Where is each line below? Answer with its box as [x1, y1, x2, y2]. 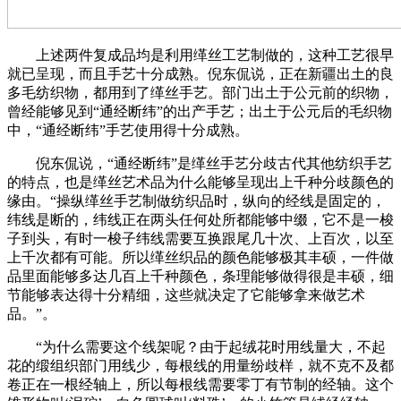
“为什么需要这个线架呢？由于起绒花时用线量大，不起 [7, 339, 386, 355]
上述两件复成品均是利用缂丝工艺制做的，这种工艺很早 [7, 47, 394, 64]
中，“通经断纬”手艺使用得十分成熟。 [7, 123, 249, 139]
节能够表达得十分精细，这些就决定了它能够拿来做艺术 [7, 287, 365, 303]
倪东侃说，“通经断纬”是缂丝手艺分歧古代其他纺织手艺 [7, 156, 392, 172]
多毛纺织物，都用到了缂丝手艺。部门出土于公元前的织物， [7, 85, 394, 101]
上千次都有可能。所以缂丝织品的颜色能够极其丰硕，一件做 [7, 250, 394, 266]
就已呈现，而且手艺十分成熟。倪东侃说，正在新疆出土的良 [7, 66, 394, 82]
